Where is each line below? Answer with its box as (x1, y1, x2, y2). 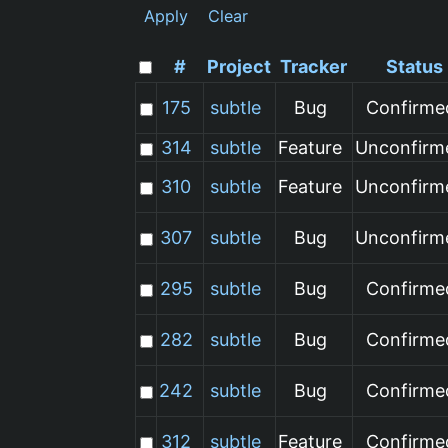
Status (385, 55, 443, 77)
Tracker (280, 55, 348, 77)
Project (207, 55, 272, 77)
